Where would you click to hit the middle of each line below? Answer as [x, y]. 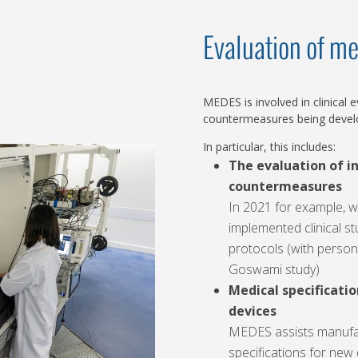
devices [252, 310]
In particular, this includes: [269, 146]
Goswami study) [275, 269]
